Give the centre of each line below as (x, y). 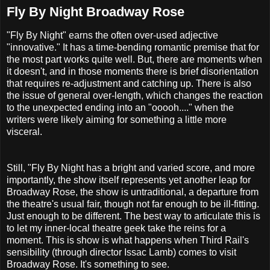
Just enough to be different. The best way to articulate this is (133, 216)
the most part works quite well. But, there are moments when (134, 60)
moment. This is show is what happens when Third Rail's (128, 240)
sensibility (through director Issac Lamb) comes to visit (121, 253)
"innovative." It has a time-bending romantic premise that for (133, 48)
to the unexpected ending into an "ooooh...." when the (120, 108)
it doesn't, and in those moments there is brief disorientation (133, 72)
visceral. (24, 132)
